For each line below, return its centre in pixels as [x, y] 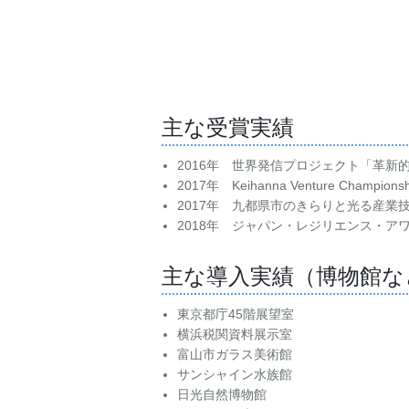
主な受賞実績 [228, 126]
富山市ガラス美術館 [234, 354]
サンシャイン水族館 [234, 374]
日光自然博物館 [221, 394]
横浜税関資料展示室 [234, 334]
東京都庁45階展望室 [235, 314]
